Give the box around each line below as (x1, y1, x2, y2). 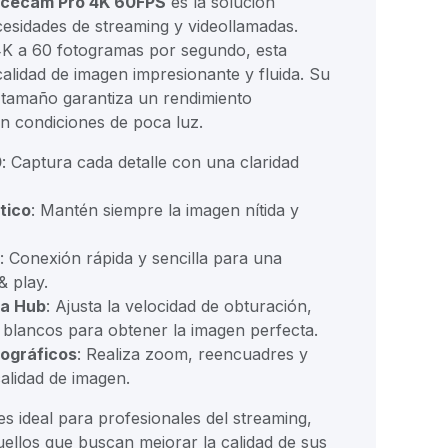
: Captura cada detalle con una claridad (2, 152, 299, 173)
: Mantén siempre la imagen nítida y (31, 200, 299, 221)
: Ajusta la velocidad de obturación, (46, 296, 312, 317)
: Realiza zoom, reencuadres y (77, 344, 308, 365)
